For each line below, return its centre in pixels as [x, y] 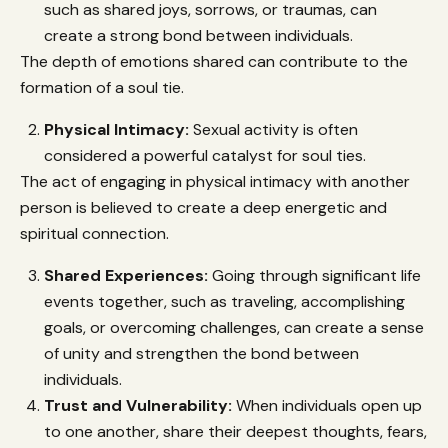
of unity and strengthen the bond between [201, 353]
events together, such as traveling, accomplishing [224, 301]
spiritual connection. [94, 233]
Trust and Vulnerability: [138, 405]
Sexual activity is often [275, 129]
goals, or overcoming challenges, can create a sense [234, 327]
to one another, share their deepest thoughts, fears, [235, 431]
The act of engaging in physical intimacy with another [215, 181]
